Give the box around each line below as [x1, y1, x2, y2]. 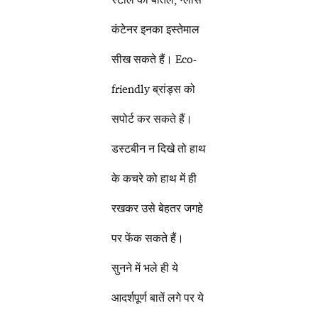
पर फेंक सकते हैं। [111, 231, 185, 246]
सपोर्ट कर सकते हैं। [111, 111, 193, 126]
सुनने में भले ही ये [111, 261, 179, 275]
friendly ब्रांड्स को [111, 82, 196, 97]
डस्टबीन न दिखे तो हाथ [111, 141, 207, 156]
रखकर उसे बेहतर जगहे [111, 201, 204, 216]
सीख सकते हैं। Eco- [111, 52, 197, 67]
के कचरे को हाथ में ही [111, 171, 197, 186]
